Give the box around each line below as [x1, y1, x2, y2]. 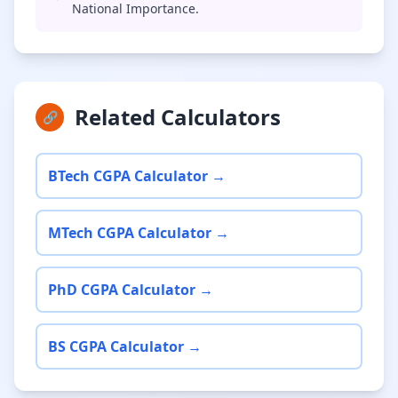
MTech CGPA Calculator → [48, 223, 229, 243]
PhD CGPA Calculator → [48, 280, 213, 299]
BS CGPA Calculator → [48, 337, 202, 356]
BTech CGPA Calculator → [48, 166, 226, 186]
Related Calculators [75, 102, 281, 131]
